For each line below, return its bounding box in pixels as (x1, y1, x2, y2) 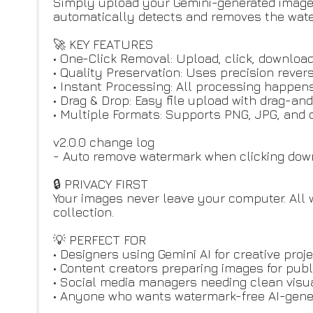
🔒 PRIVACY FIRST (53, 177, 148, 191)
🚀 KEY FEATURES (53, 37, 154, 52)
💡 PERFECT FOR (53, 233, 146, 247)
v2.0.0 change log (53, 135, 154, 150)
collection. (53, 205, 114, 219)
